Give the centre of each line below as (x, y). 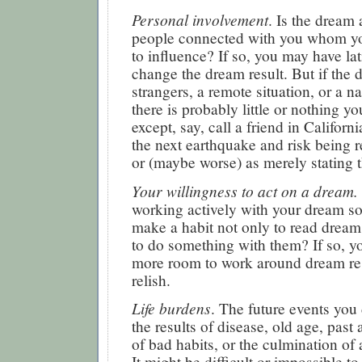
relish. (151, 280)
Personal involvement (200, 20)
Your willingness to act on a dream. (245, 190)
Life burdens (171, 308)
